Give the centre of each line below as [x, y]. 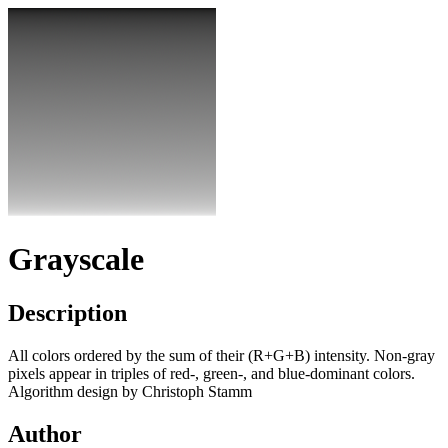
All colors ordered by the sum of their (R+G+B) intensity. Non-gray [221, 355]
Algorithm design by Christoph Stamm [130, 391]
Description [67, 312]
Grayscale [76, 259]
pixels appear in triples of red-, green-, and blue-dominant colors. [211, 373]
